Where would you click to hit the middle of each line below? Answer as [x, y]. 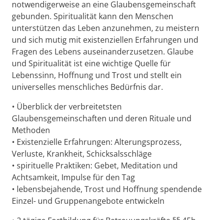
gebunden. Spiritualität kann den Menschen [93, 16]
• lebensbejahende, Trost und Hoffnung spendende [107, 189]
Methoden [31, 130]
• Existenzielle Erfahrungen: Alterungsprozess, [97, 142]
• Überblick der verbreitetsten [67, 107]
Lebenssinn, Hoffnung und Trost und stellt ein [97, 75]
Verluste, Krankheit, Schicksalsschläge [82, 154]
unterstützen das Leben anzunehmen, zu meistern [106, 28]
